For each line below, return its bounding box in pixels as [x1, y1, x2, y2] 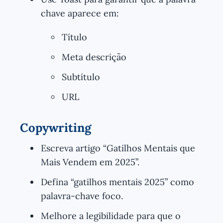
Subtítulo [62, 71, 100, 83]
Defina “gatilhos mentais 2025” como [41, 176, 194, 188]
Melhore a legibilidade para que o [41, 210, 181, 222]
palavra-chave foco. [41, 190, 123, 202]
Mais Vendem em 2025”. [41, 156, 139, 168]
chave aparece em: [41, 7, 119, 19]
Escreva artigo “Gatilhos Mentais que [41, 142, 195, 154]
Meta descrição [62, 51, 126, 63]
